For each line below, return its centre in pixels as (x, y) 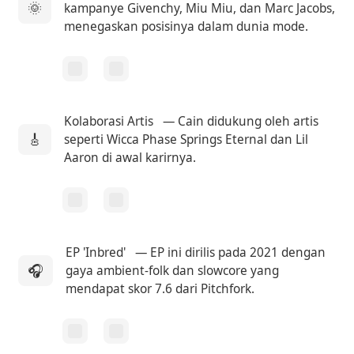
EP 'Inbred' (96, 252)
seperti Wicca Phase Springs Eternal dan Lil (186, 139)
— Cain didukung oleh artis (239, 121)
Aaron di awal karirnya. (130, 157)
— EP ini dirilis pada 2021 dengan (229, 252)
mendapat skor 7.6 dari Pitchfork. (160, 288)
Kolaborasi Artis (109, 121)
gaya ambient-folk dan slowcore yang (173, 270)
